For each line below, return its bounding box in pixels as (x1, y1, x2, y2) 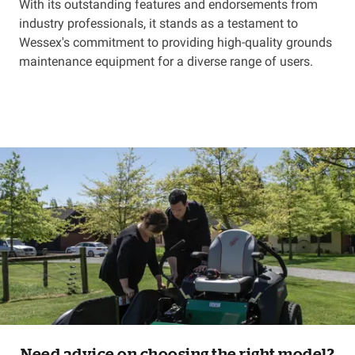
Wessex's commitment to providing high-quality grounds (19, 34, 332, 50)
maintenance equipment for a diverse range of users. (19, 53, 313, 69)
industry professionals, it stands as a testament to (19, 15, 298, 31)
